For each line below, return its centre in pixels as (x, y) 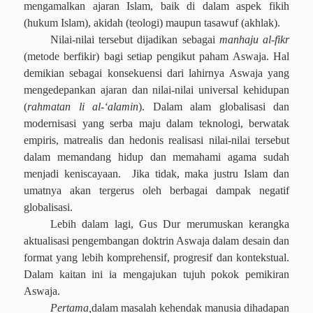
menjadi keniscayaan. (75, 174)
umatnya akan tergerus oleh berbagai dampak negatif (156, 190)
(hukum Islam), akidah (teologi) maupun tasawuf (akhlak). (152, 23)
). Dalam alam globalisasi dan (214, 107)
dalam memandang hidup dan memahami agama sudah (156, 157)
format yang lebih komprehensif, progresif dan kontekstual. (156, 257)
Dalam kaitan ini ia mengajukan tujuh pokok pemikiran (156, 274)
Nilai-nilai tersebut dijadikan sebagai (134, 39)
